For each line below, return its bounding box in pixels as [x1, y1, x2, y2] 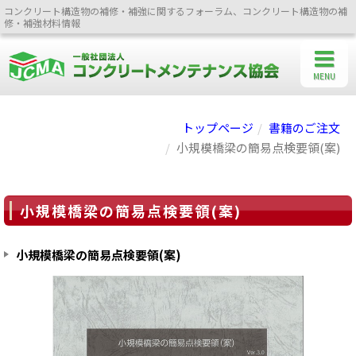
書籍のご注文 [269, 118, 340, 136]
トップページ [182, 118, 253, 136]
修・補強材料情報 [4, 16, 80, 29]
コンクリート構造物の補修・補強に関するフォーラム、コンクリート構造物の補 [4, 4, 347, 17]
